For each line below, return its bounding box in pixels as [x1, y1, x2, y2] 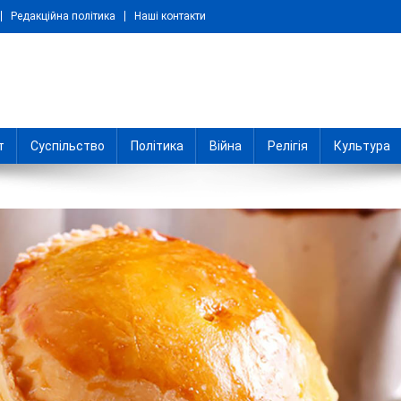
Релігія [268, 138, 308, 153]
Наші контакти [134, 10, 206, 22]
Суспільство [30, 138, 105, 153]
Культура [334, 138, 390, 153]
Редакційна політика [11, 10, 115, 22]
